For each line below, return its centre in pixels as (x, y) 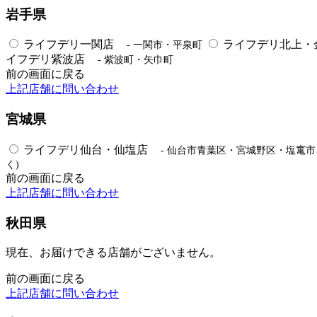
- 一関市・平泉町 (164, 45)
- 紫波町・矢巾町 (135, 60)
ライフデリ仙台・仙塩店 (87, 149)
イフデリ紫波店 (47, 59)
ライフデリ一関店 (70, 45)
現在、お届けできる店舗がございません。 (113, 253)
